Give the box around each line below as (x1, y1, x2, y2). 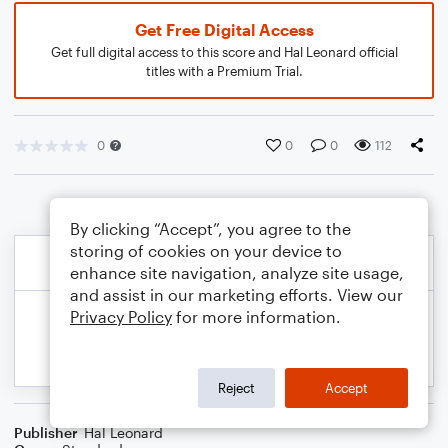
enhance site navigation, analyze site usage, (70, 263, 404, 282)
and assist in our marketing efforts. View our (70, 285, 403, 304)
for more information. (172, 307, 341, 326)
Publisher (14, 424, 78, 441)
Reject (218, 379, 255, 396)
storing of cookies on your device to (70, 241, 342, 260)
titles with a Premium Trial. (145, 63, 303, 79)
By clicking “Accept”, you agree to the (70, 219, 351, 238)
